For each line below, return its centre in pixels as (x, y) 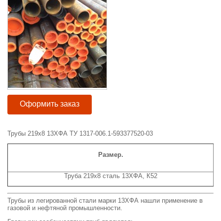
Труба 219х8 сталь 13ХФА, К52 (110, 176)
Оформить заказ (50, 104)
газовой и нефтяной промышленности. (65, 208)
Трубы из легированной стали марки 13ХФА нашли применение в (105, 201)
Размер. (110, 154)
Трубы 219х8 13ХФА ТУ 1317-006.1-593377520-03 (80, 133)
